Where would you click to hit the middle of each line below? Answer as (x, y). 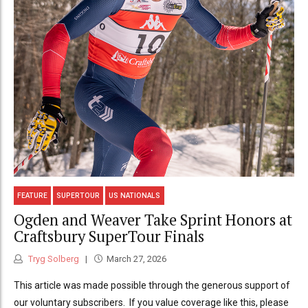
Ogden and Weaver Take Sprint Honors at (153, 220)
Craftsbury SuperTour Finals (109, 236)
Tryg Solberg (53, 258)
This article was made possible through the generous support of (152, 285)
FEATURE (33, 195)
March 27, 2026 (136, 258)
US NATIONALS (135, 195)
